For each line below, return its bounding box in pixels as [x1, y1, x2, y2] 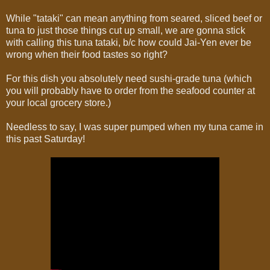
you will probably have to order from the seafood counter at [6, 85, 255, 96]
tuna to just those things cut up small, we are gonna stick [6, 25, 245, 36]
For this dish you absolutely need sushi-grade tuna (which [6, 73, 252, 84]
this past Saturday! [6, 133, 85, 144]
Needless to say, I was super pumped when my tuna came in [6, 121, 263, 132]
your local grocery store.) [6, 97, 111, 108]
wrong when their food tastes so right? [6, 49, 168, 60]
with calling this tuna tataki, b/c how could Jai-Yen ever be [6, 37, 251, 48]
